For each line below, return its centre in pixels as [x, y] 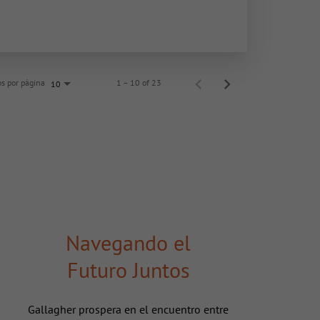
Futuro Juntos [128, 270]
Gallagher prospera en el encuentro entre [129, 310]
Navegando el [129, 243]
